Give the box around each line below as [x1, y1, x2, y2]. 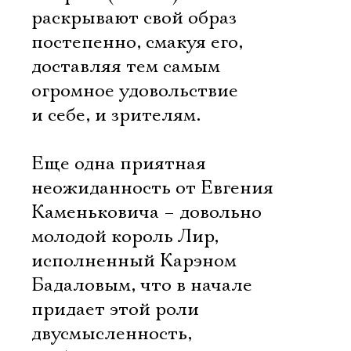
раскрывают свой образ [31, 6, 237, 30]
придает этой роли [31, 298, 199, 321]
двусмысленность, [31, 322, 192, 346]
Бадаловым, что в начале [31, 273, 252, 297]
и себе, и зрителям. [31, 103, 201, 127]
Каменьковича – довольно [31, 201, 262, 224]
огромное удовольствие [31, 79, 238, 103]
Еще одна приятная [31, 152, 206, 175]
